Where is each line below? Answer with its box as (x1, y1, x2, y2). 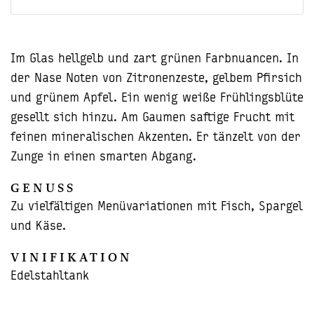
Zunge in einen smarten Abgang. (11, 151, 196, 164)
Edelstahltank (11, 270, 89, 283)
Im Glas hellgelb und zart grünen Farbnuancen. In (11, 53, 299, 66)
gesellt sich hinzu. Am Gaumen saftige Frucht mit (11, 111, 294, 125)
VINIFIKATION (11, 249, 132, 266)
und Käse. (11, 220, 66, 233)
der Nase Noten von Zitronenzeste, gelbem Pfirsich (11, 72, 302, 86)
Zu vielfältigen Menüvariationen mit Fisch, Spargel (11, 200, 303, 214)
